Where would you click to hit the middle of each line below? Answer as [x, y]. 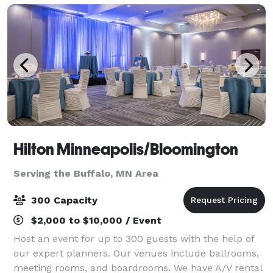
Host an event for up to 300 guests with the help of [134, 238]
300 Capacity [63, 200]
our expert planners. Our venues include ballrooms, [136, 253]
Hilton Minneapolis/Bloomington [126, 149]
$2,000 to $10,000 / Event [95, 220]
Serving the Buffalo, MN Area [86, 173]
